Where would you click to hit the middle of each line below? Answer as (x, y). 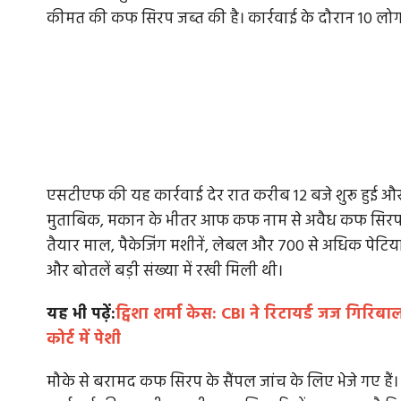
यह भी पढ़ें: (81, 315)
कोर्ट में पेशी (84, 340)
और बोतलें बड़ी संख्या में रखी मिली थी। (165, 272)
